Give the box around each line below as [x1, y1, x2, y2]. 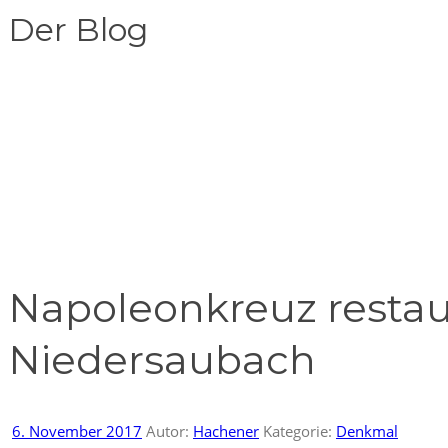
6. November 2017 [12, 420, 142, 441]
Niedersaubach [8, 334, 316, 384]
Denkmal [336, 420, 398, 441]
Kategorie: [263, 420, 336, 441]
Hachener [193, 420, 259, 441]
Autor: [142, 420, 193, 441]
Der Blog [8, 10, 148, 50]
